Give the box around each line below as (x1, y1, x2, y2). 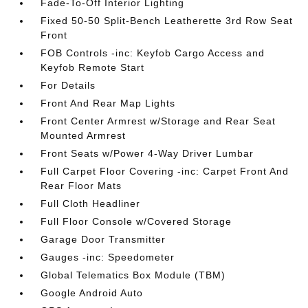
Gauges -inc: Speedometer (41, 252, 175, 263)
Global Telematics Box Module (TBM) (41, 269, 226, 280)
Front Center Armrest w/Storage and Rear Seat (41, 115, 276, 126)
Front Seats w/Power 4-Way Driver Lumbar (41, 148, 254, 159)
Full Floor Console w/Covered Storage (41, 216, 232, 227)
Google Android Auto (41, 287, 144, 298)
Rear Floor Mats (41, 180, 122, 191)
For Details (41, 80, 96, 91)
